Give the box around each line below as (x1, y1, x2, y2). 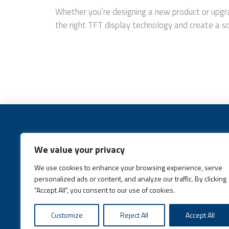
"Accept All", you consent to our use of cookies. (34, 185, 175, 195)
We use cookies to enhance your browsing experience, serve (34, 162, 222, 173)
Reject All (120, 210, 148, 220)
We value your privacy (34, 143, 125, 156)
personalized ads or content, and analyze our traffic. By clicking (34, 173, 226, 184)
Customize (51, 210, 83, 220)
